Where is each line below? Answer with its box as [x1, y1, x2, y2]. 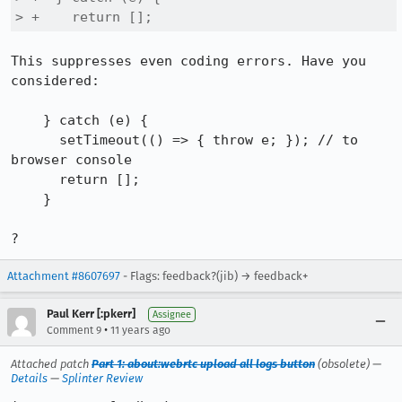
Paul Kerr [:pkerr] [47, 307, 135, 320]
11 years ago [110, 324, 170, 336]
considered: [11, 73, 100, 89]
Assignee [153, 309, 191, 320]
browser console [11, 152, 132, 168]
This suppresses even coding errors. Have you [11, 53, 366, 69]
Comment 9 [47, 324, 101, 336]
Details [11, 371, 48, 385]
